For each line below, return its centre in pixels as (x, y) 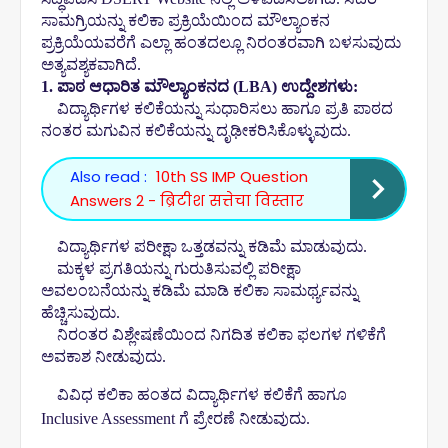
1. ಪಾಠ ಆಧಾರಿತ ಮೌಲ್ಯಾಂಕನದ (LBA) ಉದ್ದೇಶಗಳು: (199, 86)
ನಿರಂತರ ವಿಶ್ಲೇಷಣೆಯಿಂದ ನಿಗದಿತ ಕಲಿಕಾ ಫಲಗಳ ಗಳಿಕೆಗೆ (221, 334)
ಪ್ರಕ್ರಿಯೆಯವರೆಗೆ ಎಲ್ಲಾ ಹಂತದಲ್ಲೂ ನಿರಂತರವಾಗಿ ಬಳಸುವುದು (221, 42)
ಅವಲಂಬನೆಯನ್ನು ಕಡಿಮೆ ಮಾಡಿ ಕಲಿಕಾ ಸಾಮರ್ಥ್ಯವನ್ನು (199, 290)
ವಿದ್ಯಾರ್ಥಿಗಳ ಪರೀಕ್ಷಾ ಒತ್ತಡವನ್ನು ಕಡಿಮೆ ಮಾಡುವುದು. (212, 246)
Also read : (108, 176)
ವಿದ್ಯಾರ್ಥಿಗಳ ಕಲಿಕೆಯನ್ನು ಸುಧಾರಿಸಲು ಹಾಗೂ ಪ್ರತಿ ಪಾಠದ (225, 108)
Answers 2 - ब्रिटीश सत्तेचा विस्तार (187, 200)
